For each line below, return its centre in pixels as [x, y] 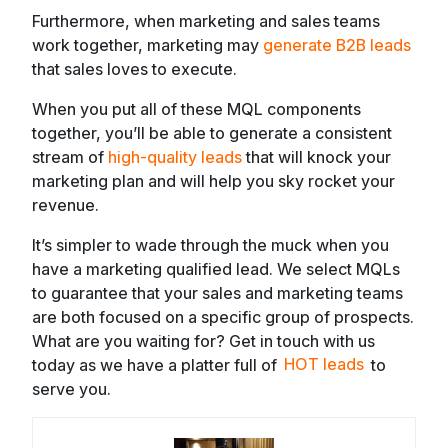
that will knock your [316, 156]
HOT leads [324, 364]
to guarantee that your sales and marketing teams [217, 292]
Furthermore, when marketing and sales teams [206, 20]
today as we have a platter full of [156, 364]
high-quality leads [175, 156]
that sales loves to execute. [134, 68]
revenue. [65, 204]
